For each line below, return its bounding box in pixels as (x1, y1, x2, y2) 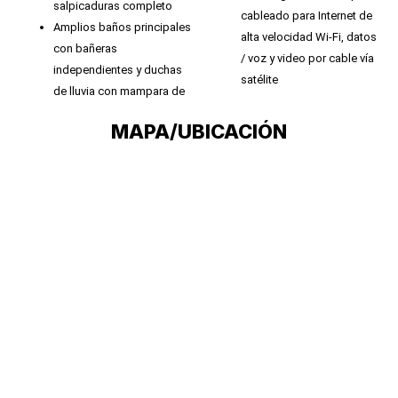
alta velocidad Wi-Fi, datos (240, 29, 377, 44)
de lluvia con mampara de (53, 84, 185, 98)
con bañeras (53, 41, 117, 55)
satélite (240, 72, 278, 86)
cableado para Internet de (240, 8, 372, 22)
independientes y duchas (53, 62, 182, 76)
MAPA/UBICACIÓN (111, 119, 287, 143)
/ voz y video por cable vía (240, 51, 374, 65)
